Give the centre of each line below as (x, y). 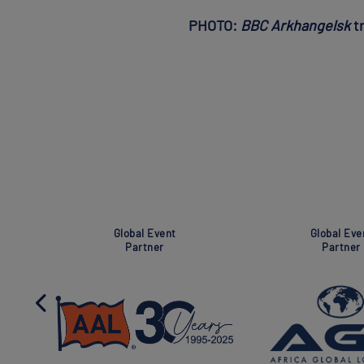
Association (308, 233)
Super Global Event (112, 233)
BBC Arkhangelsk (296, 25)
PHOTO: (215, 25)
